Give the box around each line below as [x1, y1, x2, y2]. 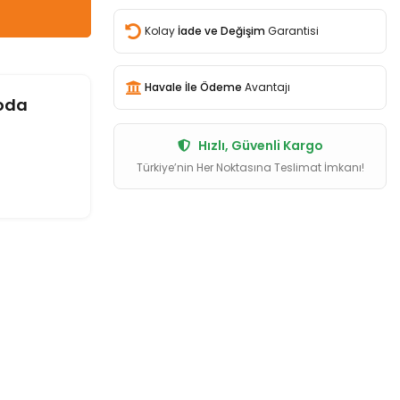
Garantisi [265, 23, 319, 38]
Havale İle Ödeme [145, 79, 242, 95]
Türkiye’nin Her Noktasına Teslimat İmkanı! [136, 160, 364, 175]
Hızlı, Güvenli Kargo [195, 137, 323, 154]
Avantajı [242, 79, 290, 95]
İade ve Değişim [178, 23, 265, 38]
